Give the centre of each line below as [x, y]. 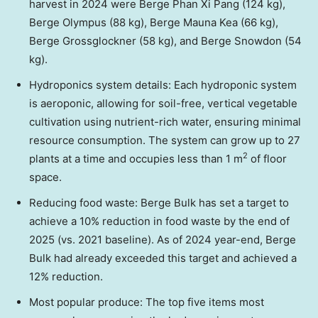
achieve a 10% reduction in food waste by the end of [159, 221]
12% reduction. [66, 276]
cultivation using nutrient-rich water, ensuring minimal [165, 121]
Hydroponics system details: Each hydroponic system [163, 84]
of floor [267, 158]
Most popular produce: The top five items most [147, 302]
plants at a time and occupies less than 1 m [136, 158]
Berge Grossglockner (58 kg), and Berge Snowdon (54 [165, 40]
